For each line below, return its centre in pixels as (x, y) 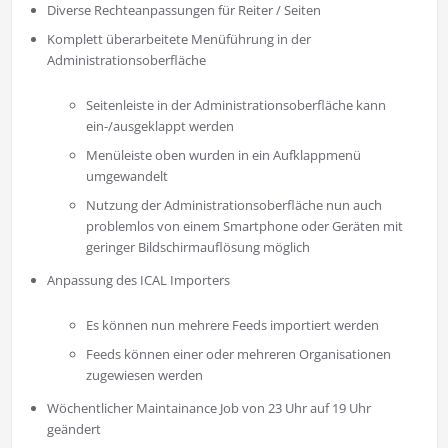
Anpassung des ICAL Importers (138, 280)
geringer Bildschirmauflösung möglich (198, 247)
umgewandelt (127, 176)
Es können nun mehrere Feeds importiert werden (233, 325)
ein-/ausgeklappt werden (160, 126)
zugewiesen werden (145, 375)
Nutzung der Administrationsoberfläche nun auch (234, 205)
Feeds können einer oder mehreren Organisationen (239, 354)
